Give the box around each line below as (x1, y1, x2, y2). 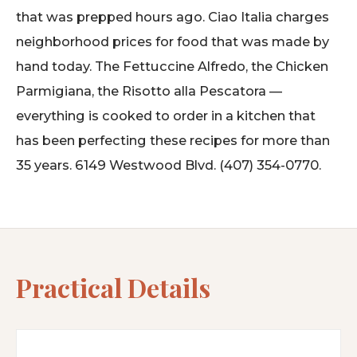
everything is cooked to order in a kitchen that (16, 107, 316, 124)
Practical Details (16, 269, 210, 304)
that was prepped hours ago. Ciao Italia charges (16, 8, 329, 25)
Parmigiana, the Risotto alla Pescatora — (16, 82, 282, 99)
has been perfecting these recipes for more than (16, 131, 330, 148)
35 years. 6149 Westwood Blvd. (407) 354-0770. (16, 156, 321, 173)
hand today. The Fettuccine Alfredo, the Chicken (16, 57, 328, 74)
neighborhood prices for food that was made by (16, 33, 329, 49)
